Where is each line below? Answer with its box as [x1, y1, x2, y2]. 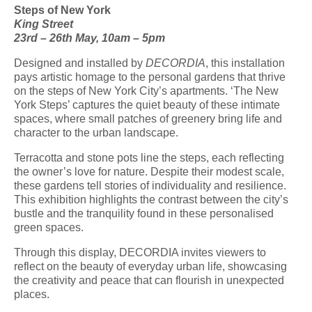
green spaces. [14, 221, 84, 233]
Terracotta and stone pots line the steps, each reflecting [14, 151, 284, 164]
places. [14, 288, 49, 300]
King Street [14, 17, 73, 30]
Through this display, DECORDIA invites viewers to [14, 246, 266, 258]
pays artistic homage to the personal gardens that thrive [14, 70, 286, 83]
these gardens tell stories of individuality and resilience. [14, 179, 286, 192]
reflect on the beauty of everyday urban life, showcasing [14, 260, 287, 272]
